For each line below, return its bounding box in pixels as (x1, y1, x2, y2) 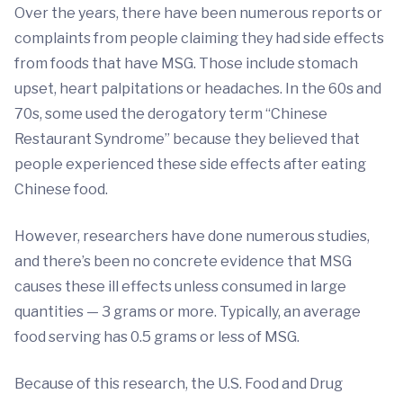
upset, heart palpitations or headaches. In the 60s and (14, 80, 381, 98)
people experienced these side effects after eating (14, 156, 366, 174)
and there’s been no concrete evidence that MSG (14, 253, 352, 271)
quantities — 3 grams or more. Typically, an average (14, 303, 361, 321)
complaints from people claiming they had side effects (14, 30, 384, 48)
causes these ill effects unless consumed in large (14, 278, 346, 296)
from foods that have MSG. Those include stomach (14, 55, 358, 73)
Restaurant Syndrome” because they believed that (14, 130, 360, 148)
